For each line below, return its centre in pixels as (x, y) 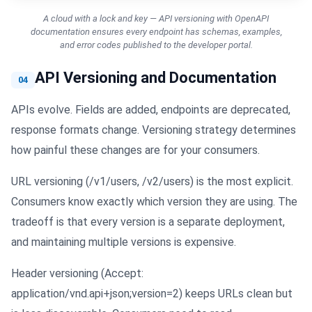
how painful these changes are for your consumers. (135, 150)
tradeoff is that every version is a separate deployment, (148, 221)
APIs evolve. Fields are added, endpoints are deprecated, (151, 109)
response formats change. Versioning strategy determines (154, 130)
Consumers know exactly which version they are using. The (154, 201)
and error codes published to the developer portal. (156, 45)
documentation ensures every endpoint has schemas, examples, (156, 31)
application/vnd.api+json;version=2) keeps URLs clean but (152, 293)
